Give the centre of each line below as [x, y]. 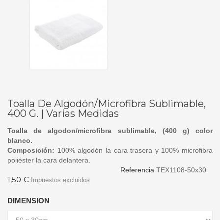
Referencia [137, 170]
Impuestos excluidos [60, 180]
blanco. [20, 140]
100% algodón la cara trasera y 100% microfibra [134, 150]
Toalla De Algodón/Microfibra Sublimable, [107, 103]
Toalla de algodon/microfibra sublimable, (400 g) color [110, 130]
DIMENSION [28, 200]
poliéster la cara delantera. [49, 160]
